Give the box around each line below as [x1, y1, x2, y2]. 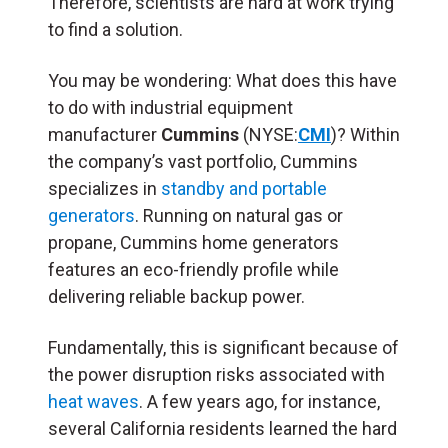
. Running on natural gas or [135, 204, 343, 226]
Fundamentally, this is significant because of [48, 336, 399, 358]
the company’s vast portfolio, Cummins [48, 150, 358, 172]
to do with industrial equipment [48, 96, 293, 118]
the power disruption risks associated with [48, 363, 385, 385]
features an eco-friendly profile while [48, 258, 339, 280]
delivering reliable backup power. [48, 285, 305, 307]
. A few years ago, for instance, [139, 390, 380, 412]
